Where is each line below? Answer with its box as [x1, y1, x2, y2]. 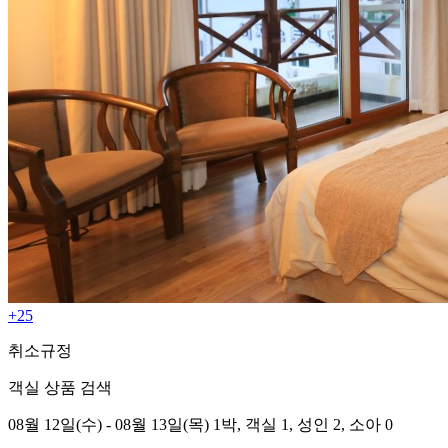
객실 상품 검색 [8, 379, 112, 397]
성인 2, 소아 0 [297, 416, 393, 434]
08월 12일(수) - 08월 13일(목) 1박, [8, 416, 241, 434]
